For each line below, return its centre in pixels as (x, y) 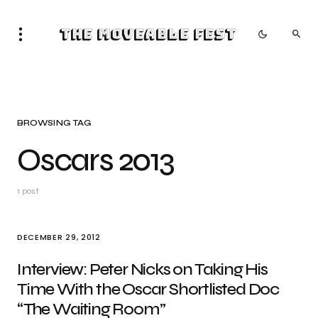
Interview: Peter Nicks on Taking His (142, 269)
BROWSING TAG (54, 123)
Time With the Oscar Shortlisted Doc (148, 289)
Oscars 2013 (95, 160)
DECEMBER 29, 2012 (59, 237)
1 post (28, 191)
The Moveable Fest (147, 34)
